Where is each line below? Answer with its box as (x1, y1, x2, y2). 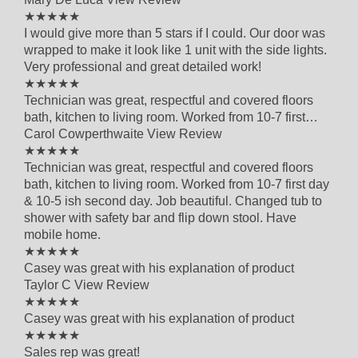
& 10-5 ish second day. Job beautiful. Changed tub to (24, 193, 322, 208)
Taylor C (24, 277, 74, 292)
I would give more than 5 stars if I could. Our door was (24, 26, 325, 40)
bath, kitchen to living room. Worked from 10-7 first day (24, 177, 329, 191)
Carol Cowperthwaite (24, 126, 147, 141)
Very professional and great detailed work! (24, 59, 261, 74)
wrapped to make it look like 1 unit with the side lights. (24, 42, 327, 57)
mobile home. (24, 227, 101, 241)
